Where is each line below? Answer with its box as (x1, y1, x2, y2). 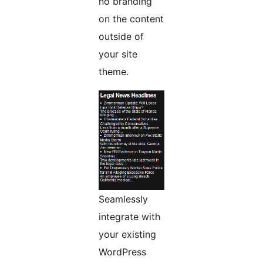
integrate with (99, 211, 160, 223)
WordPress (99, 246, 146, 258)
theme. (99, 66, 129, 78)
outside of (99, 31, 144, 43)
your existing (99, 228, 156, 241)
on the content (99, 13, 164, 25)
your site (99, 48, 137, 60)
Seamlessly (99, 193, 148, 205)
